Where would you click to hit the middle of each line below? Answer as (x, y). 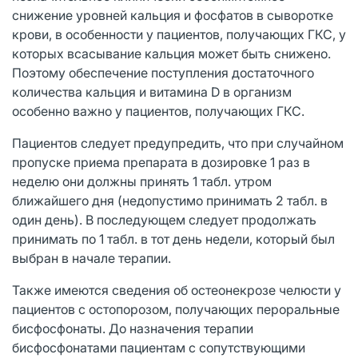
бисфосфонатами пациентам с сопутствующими (159, 347)
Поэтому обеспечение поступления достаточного (163, 72)
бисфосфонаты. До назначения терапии (133, 328)
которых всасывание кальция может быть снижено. (171, 53)
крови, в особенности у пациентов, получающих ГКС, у (179, 34)
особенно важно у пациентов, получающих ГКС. (158, 111)
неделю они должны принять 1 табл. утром (142, 181)
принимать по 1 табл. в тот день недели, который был (173, 239)
